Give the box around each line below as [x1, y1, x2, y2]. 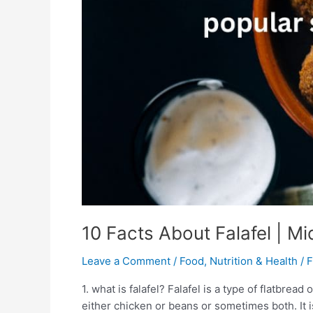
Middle [81, 28, 115, 41]
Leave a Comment [82, 254, 170, 268]
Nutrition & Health [210, 254, 298, 268]
